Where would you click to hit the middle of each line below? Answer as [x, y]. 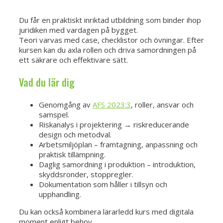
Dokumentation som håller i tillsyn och [103, 184]
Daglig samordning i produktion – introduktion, [117, 165]
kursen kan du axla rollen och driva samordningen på [108, 50]
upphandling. [60, 194]
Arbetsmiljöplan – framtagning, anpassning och [118, 145]
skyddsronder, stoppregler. [86, 174]
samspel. [54, 115]
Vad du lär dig [47, 82]
